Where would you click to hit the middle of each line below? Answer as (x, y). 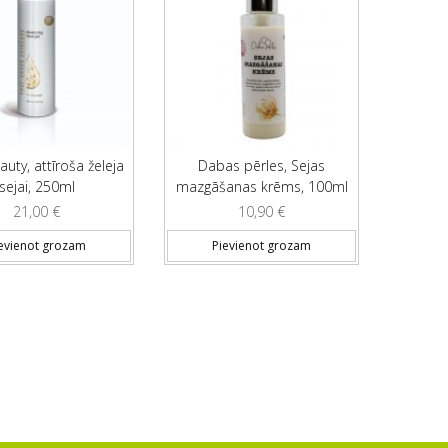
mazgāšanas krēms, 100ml (261, 186)
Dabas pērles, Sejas (261, 165)
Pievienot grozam (261, 246)
